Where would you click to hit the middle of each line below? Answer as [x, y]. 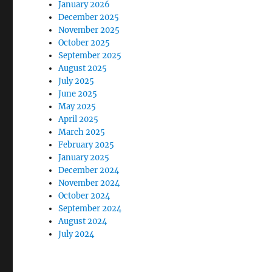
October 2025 [84, 43]
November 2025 [89, 30]
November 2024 [89, 183]
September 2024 [90, 209]
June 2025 [78, 94]
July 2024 [76, 234]
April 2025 [79, 119]
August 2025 [83, 68]
